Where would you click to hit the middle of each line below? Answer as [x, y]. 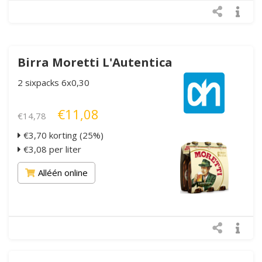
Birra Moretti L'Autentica [95, 62]
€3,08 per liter [51, 149]
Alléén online [63, 172]
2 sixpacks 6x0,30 [54, 82]
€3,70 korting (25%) [62, 135]
